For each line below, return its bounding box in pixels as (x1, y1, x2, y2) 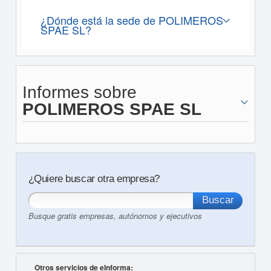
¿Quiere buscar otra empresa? (28, 173, 160, 184)
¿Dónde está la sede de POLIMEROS (40, 12, 223, 28)
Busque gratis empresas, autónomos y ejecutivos (28, 210, 202, 221)
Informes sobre (22, 83, 137, 102)
